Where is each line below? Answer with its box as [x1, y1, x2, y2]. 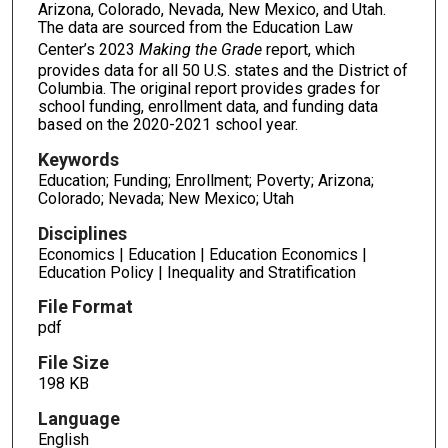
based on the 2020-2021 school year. [37, 114, 298, 134]
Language [37, 408, 120, 430]
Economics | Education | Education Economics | [37, 244, 367, 264]
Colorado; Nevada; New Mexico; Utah [37, 188, 294, 208]
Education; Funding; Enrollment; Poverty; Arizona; [37, 170, 374, 190]
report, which [261, 39, 355, 59]
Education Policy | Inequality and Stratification [37, 262, 356, 282]
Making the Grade [138, 39, 262, 59]
